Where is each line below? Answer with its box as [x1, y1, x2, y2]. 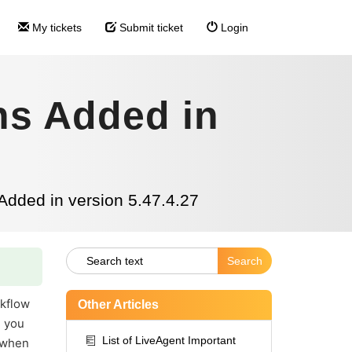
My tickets [29, 21, 82, 34]
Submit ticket [116, 21, 183, 34]
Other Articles [77, 298, 159, 311]
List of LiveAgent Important [101, 334, 236, 346]
